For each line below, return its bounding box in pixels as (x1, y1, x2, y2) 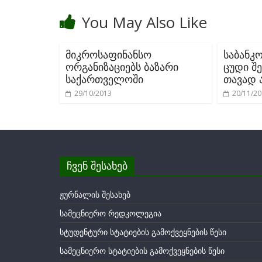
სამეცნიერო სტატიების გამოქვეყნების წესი (60, 245, 225, 256)
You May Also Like (82, 12, 207, 33)
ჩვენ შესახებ (67, 158, 127, 173)
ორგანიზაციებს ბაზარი (65, 60, 178, 74)
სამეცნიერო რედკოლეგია (60, 208, 161, 219)
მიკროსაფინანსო (65, 47, 151, 61)
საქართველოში (65, 72, 143, 86)
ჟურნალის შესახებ (60, 189, 130, 200)
